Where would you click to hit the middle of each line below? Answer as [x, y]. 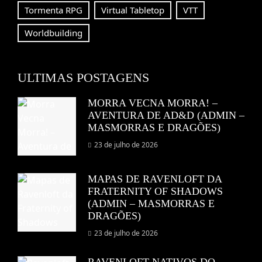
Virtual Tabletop [133, 10]
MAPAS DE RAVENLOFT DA [155, 179]
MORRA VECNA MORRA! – [153, 103]
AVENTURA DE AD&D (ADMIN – [166, 116]
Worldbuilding [54, 33]
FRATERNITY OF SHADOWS [155, 192]
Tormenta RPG [54, 10]
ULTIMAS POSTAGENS [83, 78]
